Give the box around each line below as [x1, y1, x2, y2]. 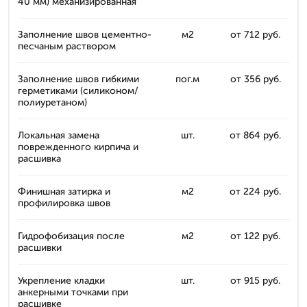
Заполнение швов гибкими [18, 73, 139, 85]
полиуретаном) [18, 97, 87, 108]
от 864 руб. [230, 130, 281, 141]
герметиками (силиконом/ [18, 85, 138, 97]
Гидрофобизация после [18, 230, 125, 242]
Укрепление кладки [18, 275, 105, 286]
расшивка [18, 153, 61, 164]
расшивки [18, 242, 62, 254]
